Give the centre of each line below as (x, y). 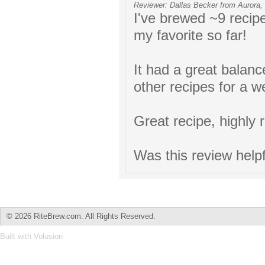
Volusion (48, 236)
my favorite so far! (190, 35)
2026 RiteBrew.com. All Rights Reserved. (85, 216)
